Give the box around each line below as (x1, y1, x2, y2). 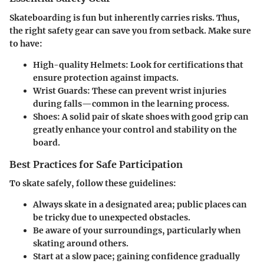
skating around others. (33, 237, 128, 249)
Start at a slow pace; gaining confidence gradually (33, 250, 240, 262)
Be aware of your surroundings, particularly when (33, 225, 241, 236)
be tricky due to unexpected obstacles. (33, 212, 190, 223)
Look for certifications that (128, 59, 243, 70)
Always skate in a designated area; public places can (33, 199, 247, 210)
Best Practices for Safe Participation (9, 158, 183, 170)
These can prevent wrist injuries (90, 85, 226, 96)
